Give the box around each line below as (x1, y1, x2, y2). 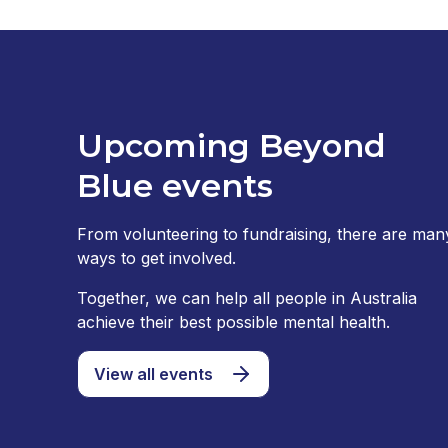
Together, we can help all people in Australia (77, 288, 417, 309)
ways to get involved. (77, 248, 241, 269)
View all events (94, 364, 213, 385)
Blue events (77, 166, 273, 206)
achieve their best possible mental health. (77, 312, 390, 333)
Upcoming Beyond (77, 126, 386, 166)
